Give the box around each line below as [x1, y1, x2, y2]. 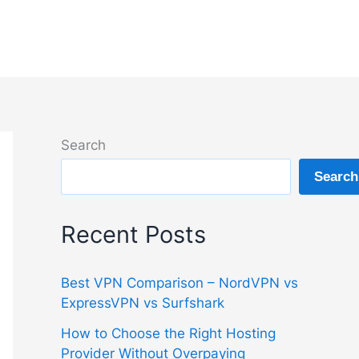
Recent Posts [61, 220, 206, 249]
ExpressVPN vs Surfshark [61, 295, 224, 312]
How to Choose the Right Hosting [61, 325, 276, 341]
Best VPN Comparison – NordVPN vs [61, 275, 298, 292]
